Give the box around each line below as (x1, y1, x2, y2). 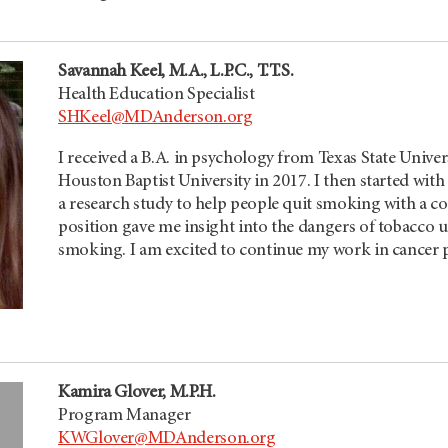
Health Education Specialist (58, 86, 255, 104)
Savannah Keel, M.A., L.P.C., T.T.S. (58, 63, 294, 81)
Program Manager (58, 407, 191, 426)
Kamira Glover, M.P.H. (58, 384, 216, 403)
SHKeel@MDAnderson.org (58, 109, 253, 127)
